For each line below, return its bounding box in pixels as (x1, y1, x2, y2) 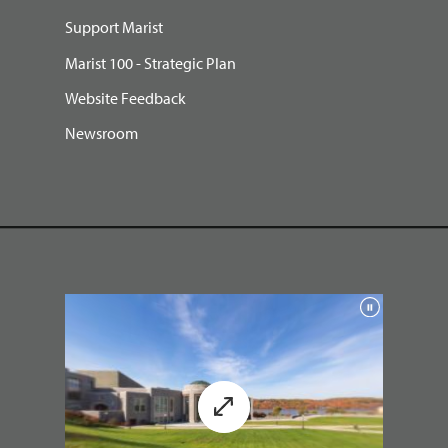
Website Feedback (65, 87, 186, 108)
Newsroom (65, 122, 138, 143)
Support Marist (65, 17, 163, 38)
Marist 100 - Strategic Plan (65, 52, 236, 73)
